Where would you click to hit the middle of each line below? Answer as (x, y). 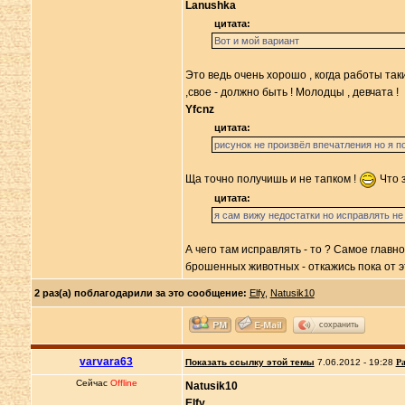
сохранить (339, 324)
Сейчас (93, 383)
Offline (123, 383)
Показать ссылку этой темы (250, 362)
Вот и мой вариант (256, 41)
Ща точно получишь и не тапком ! (272, 179)
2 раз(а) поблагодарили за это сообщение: (140, 293)
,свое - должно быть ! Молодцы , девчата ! (292, 92)
